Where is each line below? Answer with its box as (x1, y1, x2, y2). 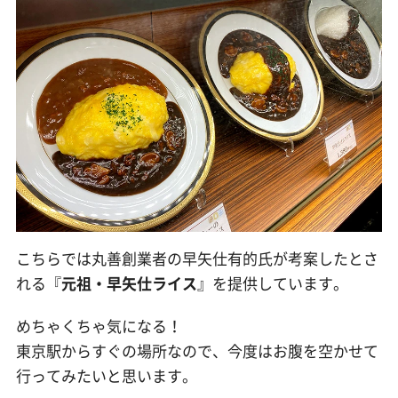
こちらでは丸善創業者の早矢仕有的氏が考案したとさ (15, 246, 378, 269)
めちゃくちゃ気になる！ (15, 314, 182, 338)
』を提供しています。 (196, 271, 348, 294)
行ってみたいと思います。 (15, 364, 197, 387)
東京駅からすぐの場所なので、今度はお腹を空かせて (15, 339, 378, 362)
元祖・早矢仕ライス (60, 271, 197, 294)
